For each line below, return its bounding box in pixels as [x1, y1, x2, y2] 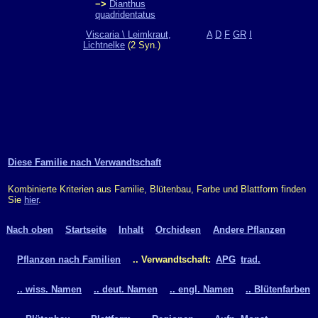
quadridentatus [95, 9, 155, 20]
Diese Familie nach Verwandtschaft [8, 157, 161, 168]
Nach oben [6, 224, 53, 235]
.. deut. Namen [94, 283, 158, 295]
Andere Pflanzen [213, 224, 285, 235]
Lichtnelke [83, 40, 125, 50]
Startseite [65, 224, 106, 235]
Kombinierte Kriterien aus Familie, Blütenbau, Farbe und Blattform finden [8, 184, 306, 194]
